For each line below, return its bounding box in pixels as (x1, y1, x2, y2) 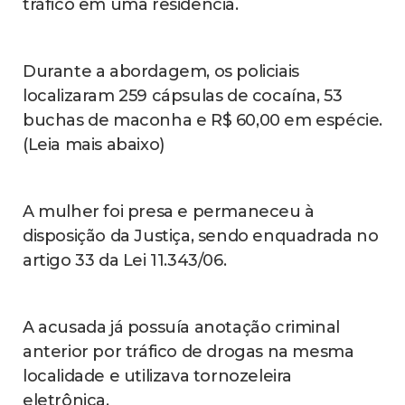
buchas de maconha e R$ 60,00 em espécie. (23, 110, 383, 131)
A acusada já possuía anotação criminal (23, 317, 340, 338)
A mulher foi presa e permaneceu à (23, 202, 315, 222)
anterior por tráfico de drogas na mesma (23, 342, 354, 363)
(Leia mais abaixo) (23, 135, 165, 155)
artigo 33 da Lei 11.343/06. (23, 250, 227, 271)
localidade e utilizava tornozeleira (23, 366, 293, 387)
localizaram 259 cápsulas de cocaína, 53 (23, 86, 343, 107)
